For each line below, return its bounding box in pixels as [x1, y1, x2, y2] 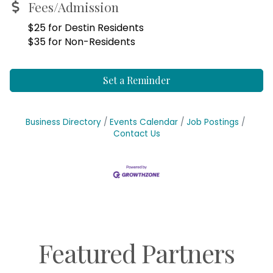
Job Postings [186, 116, 239, 129]
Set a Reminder [102, 74, 171, 87]
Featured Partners [38, 235, 235, 270]
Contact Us [113, 128, 160, 140]
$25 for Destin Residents [28, 21, 144, 35]
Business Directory [26, 116, 101, 129]
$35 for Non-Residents [28, 35, 135, 49]
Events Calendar [110, 116, 178, 129]
